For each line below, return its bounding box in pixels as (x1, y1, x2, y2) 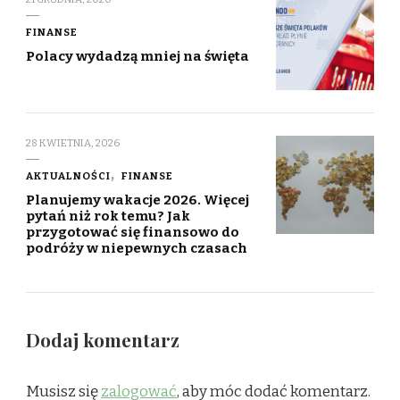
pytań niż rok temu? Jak (26, 207, 190, 224)
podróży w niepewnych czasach (26, 239, 247, 256)
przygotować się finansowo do (26, 223, 239, 240)
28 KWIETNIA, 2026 (26, 136, 120, 149)
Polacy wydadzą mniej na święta (26, 47, 249, 64)
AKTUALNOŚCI (26, 169, 111, 182)
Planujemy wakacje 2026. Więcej (26, 191, 249, 208)
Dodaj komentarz (26, 327, 184, 352)
